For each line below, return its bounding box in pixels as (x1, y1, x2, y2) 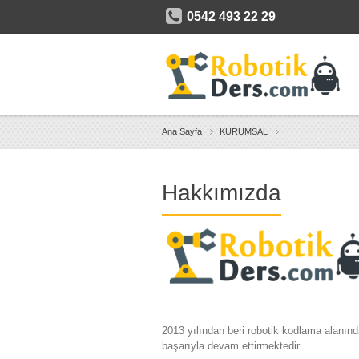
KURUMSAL (220, 127, 268, 136)
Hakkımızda (162, 180, 281, 206)
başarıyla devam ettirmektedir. (162, 340, 302, 353)
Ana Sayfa (162, 127, 202, 136)
